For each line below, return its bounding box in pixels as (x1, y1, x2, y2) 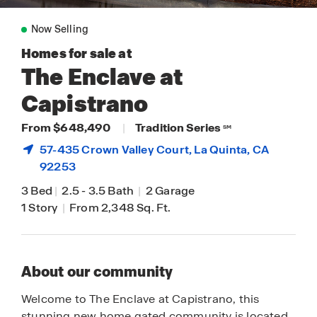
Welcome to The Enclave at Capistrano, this (21, 292, 260, 306)
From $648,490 (21, 120, 113, 135)
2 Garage (143, 183, 195, 198)
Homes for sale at (21, 45, 132, 62)
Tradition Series (135, 120, 221, 135)
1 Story (21, 200, 60, 215)
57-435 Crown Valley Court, (40, 142, 195, 157)
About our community (21, 263, 173, 281)
